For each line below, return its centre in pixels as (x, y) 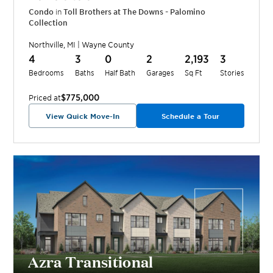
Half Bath (120, 73)
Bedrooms (47, 73)
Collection (48, 23)
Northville (46, 45)
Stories (232, 73)
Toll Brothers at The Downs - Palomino (135, 12)
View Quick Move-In (83, 116)
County (120, 45)
